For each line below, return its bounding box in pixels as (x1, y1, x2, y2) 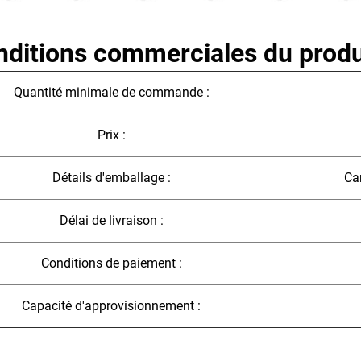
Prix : (97, 127, 126, 143)
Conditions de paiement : (40, 255, 182, 272)
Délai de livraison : (59, 213, 164, 229)
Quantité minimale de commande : (13, 85, 210, 101)
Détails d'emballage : (52, 170, 171, 186)
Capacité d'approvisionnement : (22, 298, 201, 314)
